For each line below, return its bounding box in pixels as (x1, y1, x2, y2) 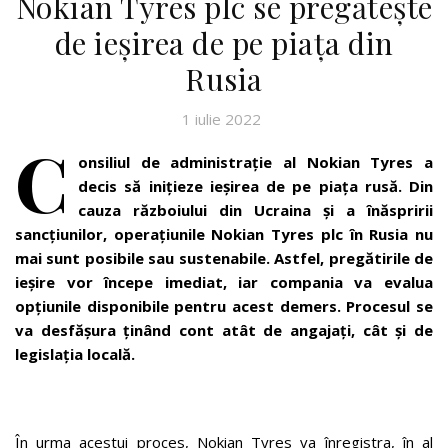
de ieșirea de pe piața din (54, 22, 394, 63)
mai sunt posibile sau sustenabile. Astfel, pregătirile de (15, 247, 433, 268)
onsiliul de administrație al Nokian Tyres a (78, 151, 433, 172)
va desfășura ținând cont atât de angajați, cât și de (15, 319, 433, 340)
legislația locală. (15, 343, 135, 364)
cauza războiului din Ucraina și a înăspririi (78, 199, 433, 220)
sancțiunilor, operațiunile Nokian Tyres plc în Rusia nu (15, 223, 433, 244)
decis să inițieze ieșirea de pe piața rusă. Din (78, 175, 433, 196)
